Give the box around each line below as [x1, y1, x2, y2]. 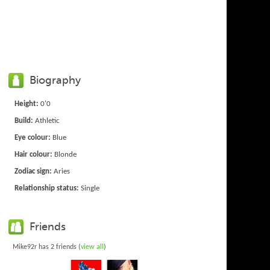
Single [79, 184, 100, 193]
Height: [14, 100, 39, 108]
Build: [14, 117, 34, 125]
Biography [30, 74, 81, 87]
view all [81, 243, 104, 251]
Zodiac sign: [14, 168, 52, 176]
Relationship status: [14, 184, 80, 193]
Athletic [33, 117, 60, 125]
